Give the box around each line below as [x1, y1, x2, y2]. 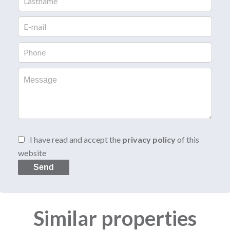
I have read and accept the [30, 134, 122, 144]
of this [176, 134, 199, 144]
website [18, 147, 46, 158]
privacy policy [122, 134, 176, 144]
